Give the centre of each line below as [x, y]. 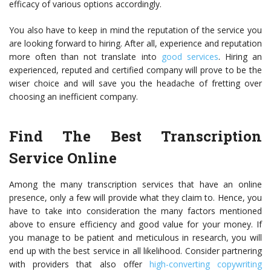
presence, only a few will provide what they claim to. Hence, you [135, 198]
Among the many [48, 184]
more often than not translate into [85, 57]
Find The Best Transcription [135, 136]
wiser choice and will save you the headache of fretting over [135, 83]
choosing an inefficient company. [75, 97]
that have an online [217, 184]
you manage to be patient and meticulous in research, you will [135, 238]
